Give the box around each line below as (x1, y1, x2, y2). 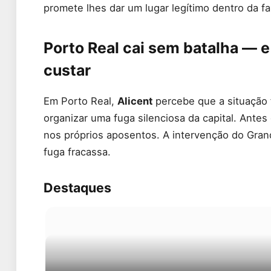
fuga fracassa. (44, 146, 111, 158)
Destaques (44, 180, 111, 196)
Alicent (117, 95, 152, 108)
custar (44, 60, 91, 79)
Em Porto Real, (44, 95, 117, 108)
